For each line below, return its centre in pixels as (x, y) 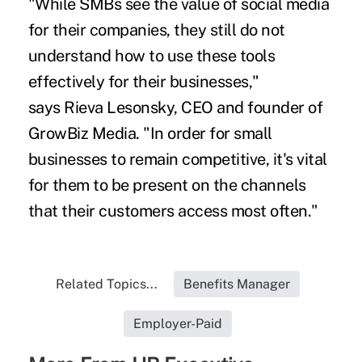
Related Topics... (106, 284)
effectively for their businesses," (143, 81)
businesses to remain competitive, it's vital (177, 159)
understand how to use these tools (152, 55)
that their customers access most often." (173, 210)
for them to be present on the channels (167, 185)
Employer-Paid (177, 323)
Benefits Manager (236, 284)
